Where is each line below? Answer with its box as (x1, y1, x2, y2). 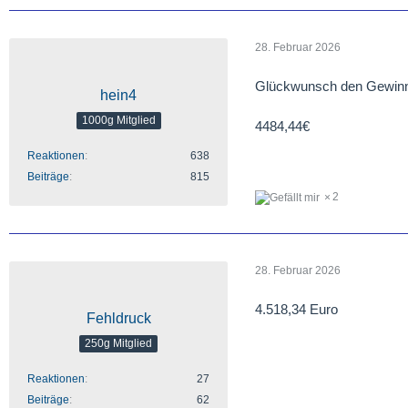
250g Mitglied (85, 337, 152, 351)
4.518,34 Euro (255, 301, 338, 317)
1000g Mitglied (81, 114, 156, 127)
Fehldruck (86, 310, 151, 326)
